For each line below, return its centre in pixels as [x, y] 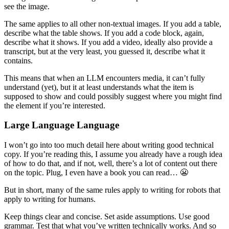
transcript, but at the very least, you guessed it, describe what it [105, 51]
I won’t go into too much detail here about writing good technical [109, 145]
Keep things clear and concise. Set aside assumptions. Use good [107, 216]
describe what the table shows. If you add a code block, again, [104, 33]
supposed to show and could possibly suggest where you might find [113, 96]
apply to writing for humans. [50, 199]
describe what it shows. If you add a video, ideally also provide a [108, 42]
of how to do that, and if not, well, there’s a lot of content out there [111, 163]
